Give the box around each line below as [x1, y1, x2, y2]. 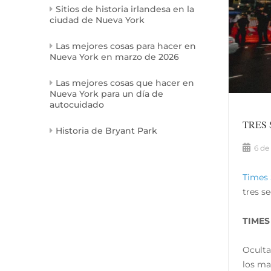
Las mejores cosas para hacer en [56, 41, 196, 52]
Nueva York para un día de [50, 88, 163, 100]
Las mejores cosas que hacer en [56, 77, 194, 89]
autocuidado [50, 99, 104, 111]
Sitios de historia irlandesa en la [56, 4, 194, 15]
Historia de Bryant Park [56, 125, 157, 137]
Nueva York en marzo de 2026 [50, 51, 179, 63]
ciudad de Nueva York [50, 15, 145, 26]
